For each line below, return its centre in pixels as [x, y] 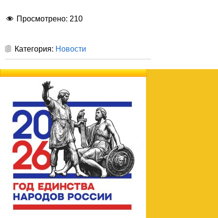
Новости [71, 49]
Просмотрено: [43, 19]
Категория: [35, 49]
